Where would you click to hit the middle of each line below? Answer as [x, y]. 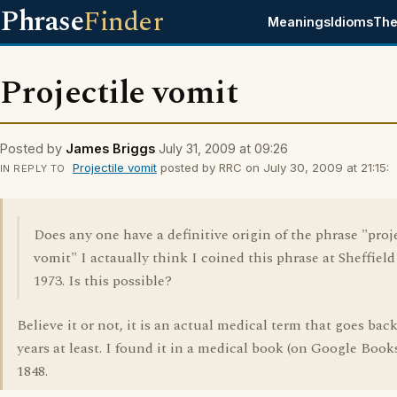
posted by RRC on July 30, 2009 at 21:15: [272, 167]
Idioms [352, 22]
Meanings [300, 22]
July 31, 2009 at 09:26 [223, 148]
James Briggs [110, 148]
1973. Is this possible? [103, 281]
